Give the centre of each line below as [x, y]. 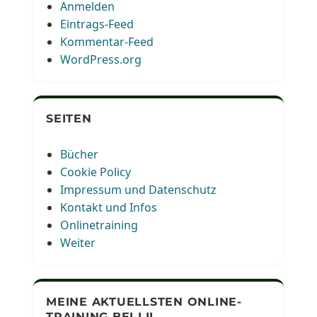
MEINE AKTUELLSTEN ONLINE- [144, 301]
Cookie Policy [96, 172]
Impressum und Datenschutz [139, 189]
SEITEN [69, 118]
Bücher [80, 154]
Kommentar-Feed [107, 41]
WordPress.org [101, 59]
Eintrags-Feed [97, 24]
